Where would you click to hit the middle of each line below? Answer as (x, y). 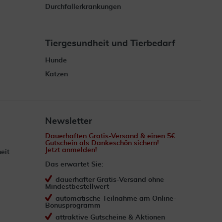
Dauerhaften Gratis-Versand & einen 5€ (110, 136)
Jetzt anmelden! (71, 150)
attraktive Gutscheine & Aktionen (110, 218)
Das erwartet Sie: (74, 165)
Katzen (56, 74)
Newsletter (69, 121)
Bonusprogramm (73, 206)
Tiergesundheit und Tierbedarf (110, 44)
